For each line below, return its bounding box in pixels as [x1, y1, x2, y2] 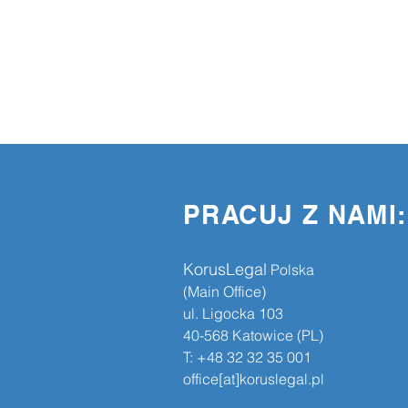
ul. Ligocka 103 [183, 304, 283, 322]
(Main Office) [183, 282, 266, 301]
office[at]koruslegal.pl [183, 370, 324, 388]
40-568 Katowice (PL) [183, 326, 323, 344]
